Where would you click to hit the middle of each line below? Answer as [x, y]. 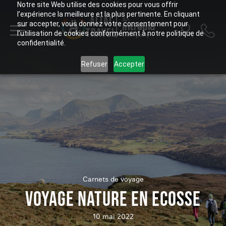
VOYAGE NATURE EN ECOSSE [113, 200]
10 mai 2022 [113, 216]
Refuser [95, 64]
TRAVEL [101, 33]
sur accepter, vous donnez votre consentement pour [102, 24]
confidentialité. [41, 43]
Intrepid [138, 27]
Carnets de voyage [113, 179]
